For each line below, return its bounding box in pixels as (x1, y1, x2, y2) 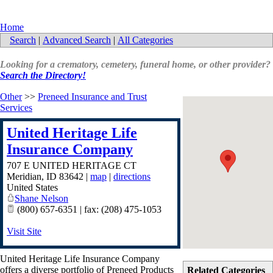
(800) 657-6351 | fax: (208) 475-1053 (15, 204, 161, 214)
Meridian (7, 171, 41, 182)
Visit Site (7, 226, 41, 236)
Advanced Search (43, 35, 111, 45)
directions (113, 171, 151, 182)
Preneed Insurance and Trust (38, 91, 147, 102)
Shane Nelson (15, 193, 68, 204)
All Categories (118, 35, 173, 45)
